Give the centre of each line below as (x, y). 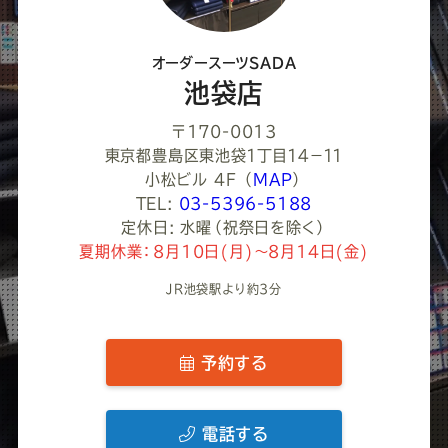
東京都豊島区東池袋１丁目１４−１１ (224, 156)
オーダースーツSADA (224, 63)
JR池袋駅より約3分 (224, 289)
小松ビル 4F (190, 180)
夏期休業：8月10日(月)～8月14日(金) (224, 252)
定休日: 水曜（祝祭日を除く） (224, 228)
